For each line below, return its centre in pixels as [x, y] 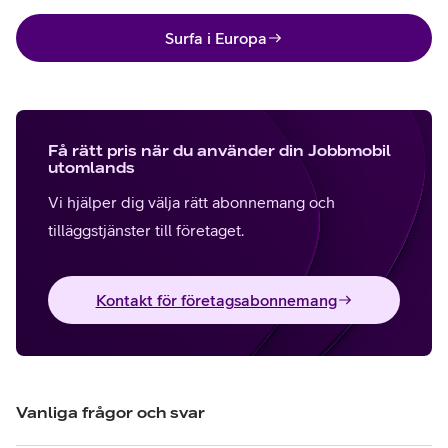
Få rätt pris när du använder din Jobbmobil [219, 149]
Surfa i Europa [216, 37]
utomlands [91, 166]
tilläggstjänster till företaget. [146, 229]
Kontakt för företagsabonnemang [216, 299]
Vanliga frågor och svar [110, 411]
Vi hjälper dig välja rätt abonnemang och [191, 201]
